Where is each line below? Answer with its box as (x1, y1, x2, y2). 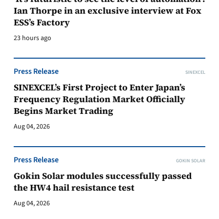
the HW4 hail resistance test (14, 181, 134, 194)
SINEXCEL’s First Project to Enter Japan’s (14, 81, 185, 93)
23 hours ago (14, 33, 51, 43)
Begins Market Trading (14, 105, 113, 117)
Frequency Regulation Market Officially (14, 93, 185, 105)
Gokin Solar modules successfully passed (14, 170, 192, 182)
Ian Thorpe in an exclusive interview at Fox (14, 4, 201, 17)
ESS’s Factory (14, 16, 72, 28)
